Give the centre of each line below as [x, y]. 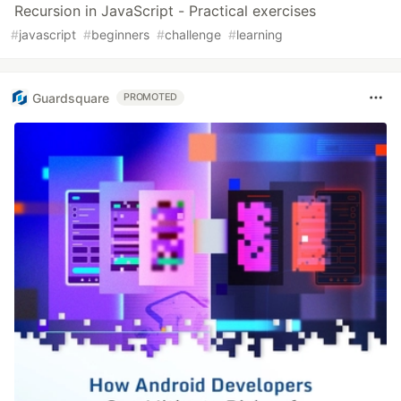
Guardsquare [71, 98]
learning [260, 34]
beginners [120, 34]
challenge [193, 34]
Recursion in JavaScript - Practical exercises [165, 11]
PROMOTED [151, 97]
